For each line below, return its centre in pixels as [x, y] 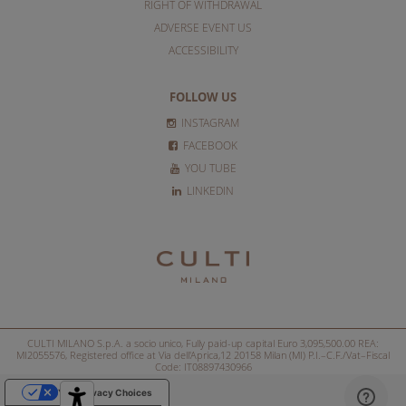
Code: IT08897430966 [203, 367]
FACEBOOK [209, 145]
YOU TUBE [209, 168]
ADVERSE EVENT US [203, 28]
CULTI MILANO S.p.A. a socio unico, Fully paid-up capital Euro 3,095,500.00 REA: [203, 343]
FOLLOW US [203, 97]
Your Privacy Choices [105, 393]
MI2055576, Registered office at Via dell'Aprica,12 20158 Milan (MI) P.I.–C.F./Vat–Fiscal [203, 355]
